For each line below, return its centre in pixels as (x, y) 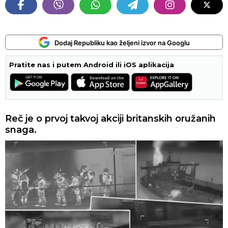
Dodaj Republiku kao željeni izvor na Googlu (122, 43)
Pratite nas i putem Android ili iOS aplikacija (92, 65)
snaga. (21, 130)
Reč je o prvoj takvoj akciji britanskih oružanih (110, 119)
